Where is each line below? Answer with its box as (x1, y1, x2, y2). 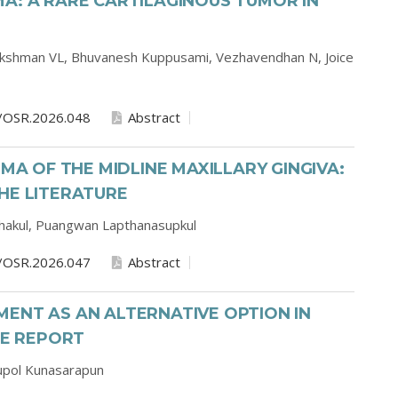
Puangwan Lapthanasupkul (36, 216, 196, 234)
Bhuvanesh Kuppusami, (71, 48, 216, 66)
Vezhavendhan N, (216, 48, 325, 66)
